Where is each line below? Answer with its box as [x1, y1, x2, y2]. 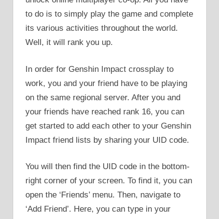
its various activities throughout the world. [25, 23, 178, 33]
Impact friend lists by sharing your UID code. [25, 135, 189, 145]
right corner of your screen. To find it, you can [25, 176, 192, 186]
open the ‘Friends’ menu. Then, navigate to [25, 190, 180, 200]
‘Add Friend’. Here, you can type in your [25, 204, 171, 214]
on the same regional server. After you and [25, 92, 180, 102]
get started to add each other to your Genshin [25, 121, 191, 131]
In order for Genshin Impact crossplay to [25, 64, 174, 74]
